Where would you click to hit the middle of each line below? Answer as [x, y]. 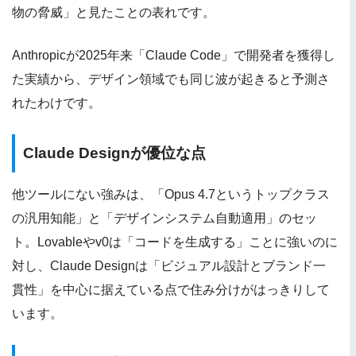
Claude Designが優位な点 [114, 153]
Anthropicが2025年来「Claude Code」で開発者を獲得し [174, 55]
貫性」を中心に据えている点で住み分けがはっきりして [171, 289]
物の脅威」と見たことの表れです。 [114, 12]
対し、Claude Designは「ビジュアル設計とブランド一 [169, 265]
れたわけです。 [56, 103]
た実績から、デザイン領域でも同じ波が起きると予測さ [171, 79]
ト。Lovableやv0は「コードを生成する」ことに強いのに [175, 242]
